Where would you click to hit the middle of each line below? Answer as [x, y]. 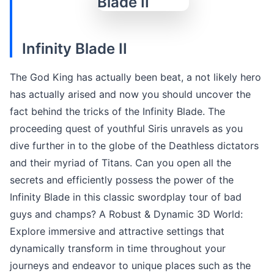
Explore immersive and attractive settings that [117, 231]
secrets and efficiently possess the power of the [122, 180]
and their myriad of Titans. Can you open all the [120, 162]
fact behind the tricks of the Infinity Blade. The [117, 111]
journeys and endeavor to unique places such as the [130, 265]
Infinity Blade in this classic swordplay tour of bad [126, 197]
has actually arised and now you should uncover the [130, 94]
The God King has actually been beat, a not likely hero [135, 77]
